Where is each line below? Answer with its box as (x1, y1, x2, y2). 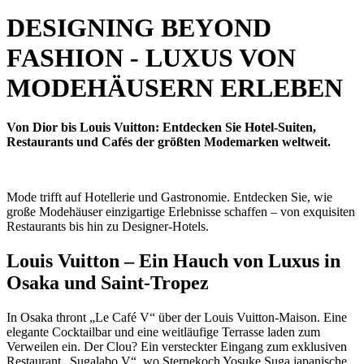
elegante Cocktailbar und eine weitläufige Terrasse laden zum (6, 325, 320, 339)
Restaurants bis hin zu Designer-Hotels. (6, 219, 209, 234)
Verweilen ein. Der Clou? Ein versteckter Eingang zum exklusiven (6, 340, 347, 353)
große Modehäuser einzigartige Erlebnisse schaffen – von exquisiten (6, 205, 355, 219)
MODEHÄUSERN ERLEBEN (6, 72, 343, 102)
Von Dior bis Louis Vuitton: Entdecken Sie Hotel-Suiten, (6, 120, 316, 135)
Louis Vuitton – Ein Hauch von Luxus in (6, 250, 340, 272)
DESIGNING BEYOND (6, 12, 271, 42)
